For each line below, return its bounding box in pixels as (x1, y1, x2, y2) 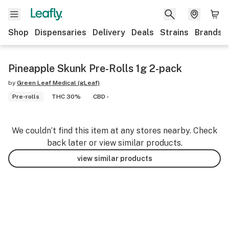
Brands (195, 28, 222, 37)
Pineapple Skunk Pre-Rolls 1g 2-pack (8, 62, 182, 75)
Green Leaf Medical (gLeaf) (17, 79, 100, 86)
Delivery (93, 28, 125, 37)
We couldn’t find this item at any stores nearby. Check (12, 126, 217, 135)
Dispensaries (35, 28, 86, 37)
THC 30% (52, 93, 81, 100)
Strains (160, 28, 189, 37)
